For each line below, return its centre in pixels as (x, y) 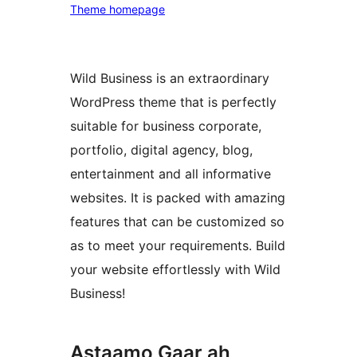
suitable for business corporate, (166, 126)
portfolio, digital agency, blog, (161, 150)
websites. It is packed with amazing (178, 198)
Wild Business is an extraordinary (170, 78)
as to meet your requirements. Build (178, 246)
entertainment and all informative (171, 174)
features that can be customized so (177, 222)
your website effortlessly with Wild (175, 270)
